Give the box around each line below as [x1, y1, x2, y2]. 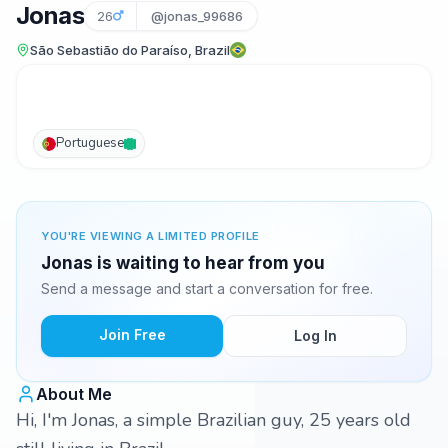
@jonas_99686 [151, 8, 243, 24]
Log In [293, 327, 337, 344]
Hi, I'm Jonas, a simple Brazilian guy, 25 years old [16, 408, 411, 432]
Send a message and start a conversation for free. [41, 280, 373, 297]
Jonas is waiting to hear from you [41, 253, 325, 273]
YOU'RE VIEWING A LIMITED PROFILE [41, 229, 260, 243]
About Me [36, 384, 112, 404]
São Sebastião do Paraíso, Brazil [30, 42, 230, 58]
